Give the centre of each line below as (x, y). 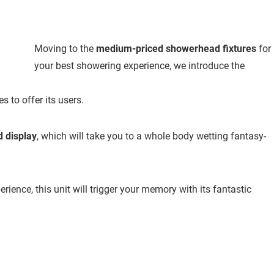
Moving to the (65, 49)
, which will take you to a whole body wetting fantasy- (151, 136)
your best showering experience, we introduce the (139, 66)
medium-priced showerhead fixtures (176, 49)
